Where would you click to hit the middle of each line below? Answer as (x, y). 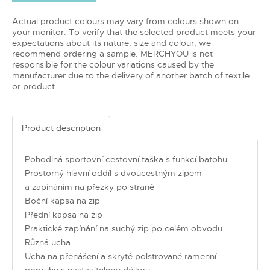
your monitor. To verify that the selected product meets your (134, 32)
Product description (61, 127)
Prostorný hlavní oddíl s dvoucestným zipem (113, 173)
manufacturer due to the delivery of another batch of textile (131, 75)
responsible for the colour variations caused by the (113, 64)
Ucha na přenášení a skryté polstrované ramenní (121, 256)
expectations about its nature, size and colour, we (111, 42)
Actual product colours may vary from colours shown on (125, 21)
